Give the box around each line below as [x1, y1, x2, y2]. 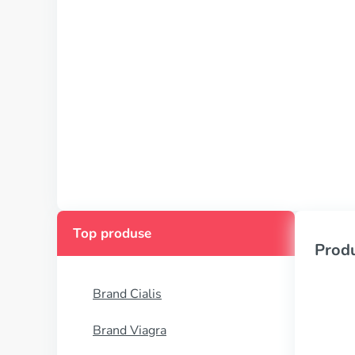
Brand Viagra [93, 322, 166, 339]
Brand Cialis [93, 285, 162, 303]
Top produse [73, 224, 151, 242]
